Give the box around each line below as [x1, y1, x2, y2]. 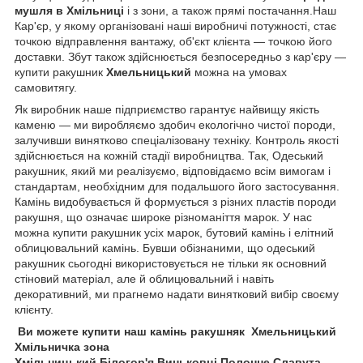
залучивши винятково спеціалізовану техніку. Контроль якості [15, 133, 339, 147]
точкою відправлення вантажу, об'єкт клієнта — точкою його [15, 34, 332, 48]
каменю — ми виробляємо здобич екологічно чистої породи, [15, 117, 335, 131]
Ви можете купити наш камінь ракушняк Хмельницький [15, 324, 340, 338]
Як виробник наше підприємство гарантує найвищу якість [15, 102, 319, 116]
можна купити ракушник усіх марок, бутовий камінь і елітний [15, 225, 334, 239]
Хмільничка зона [15, 340, 109, 353]
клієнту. [15, 302, 53, 316]
